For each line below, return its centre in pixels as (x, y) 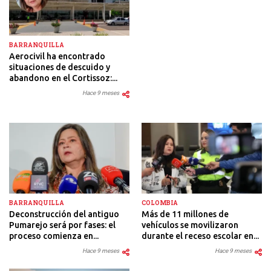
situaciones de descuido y (60, 67)
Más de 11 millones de (185, 214)
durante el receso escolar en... (200, 236)
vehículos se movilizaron (190, 225)
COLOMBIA (160, 203)
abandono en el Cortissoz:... (63, 78)
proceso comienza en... (54, 236)
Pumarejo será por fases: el (62, 225)
